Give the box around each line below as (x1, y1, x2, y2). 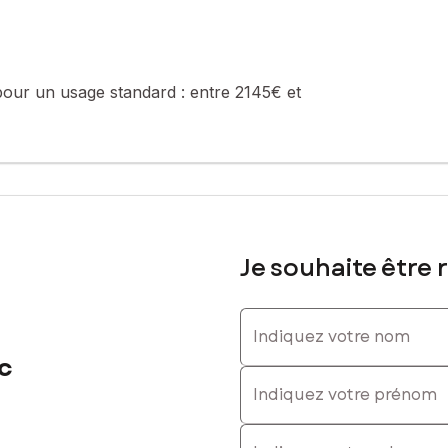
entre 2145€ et (190, 81, 301, 102)
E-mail (239, 422, 286, 443)
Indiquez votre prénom (239, 364, 413, 385)
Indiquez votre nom (239, 306, 387, 327)
